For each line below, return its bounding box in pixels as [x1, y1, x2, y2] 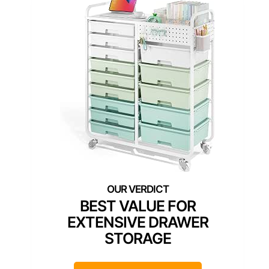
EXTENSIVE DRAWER [67, 213, 208, 231]
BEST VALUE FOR [79, 196, 196, 215]
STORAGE [104, 229, 171, 247]
